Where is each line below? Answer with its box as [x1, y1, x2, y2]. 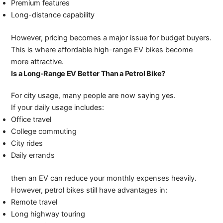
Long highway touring [11, 209, 86, 219]
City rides [11, 138, 43, 148]
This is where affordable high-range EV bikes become [11, 45, 193, 54]
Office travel [11, 114, 52, 124]
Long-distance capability [11, 10, 95, 19]
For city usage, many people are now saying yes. [11, 91, 176, 100]
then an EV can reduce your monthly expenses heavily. [11, 173, 197, 183]
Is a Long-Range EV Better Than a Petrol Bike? [11, 69, 165, 78]
